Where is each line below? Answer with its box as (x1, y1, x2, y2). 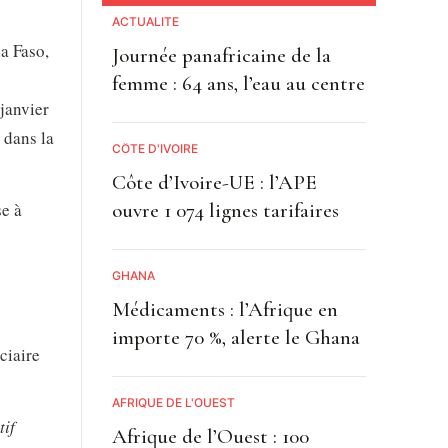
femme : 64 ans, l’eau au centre (111, 71, 365, 97)
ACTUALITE (111, 14, 179, 30)
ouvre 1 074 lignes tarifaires (111, 198, 339, 224)
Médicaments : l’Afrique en (111, 297, 338, 323)
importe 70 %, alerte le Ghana (111, 325, 360, 351)
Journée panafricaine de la (111, 43, 331, 69)
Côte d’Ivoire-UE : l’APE (111, 170, 317, 196)
